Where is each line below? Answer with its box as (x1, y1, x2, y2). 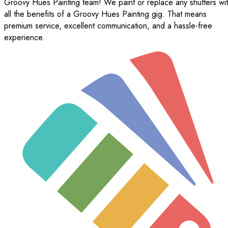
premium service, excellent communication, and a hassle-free (4, 19, 212, 32)
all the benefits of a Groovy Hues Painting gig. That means (4, 8, 207, 20)
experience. (4, 31, 45, 43)
